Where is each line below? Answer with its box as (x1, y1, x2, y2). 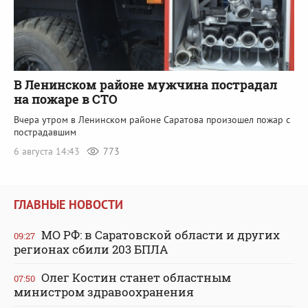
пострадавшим (14, 125, 76, 138)
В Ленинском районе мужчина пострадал (14, 76, 278, 93)
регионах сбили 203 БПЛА (14, 241, 168, 258)
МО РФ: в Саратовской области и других (38, 227, 280, 243)
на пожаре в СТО (14, 90, 118, 107)
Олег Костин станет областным (38, 269, 231, 286)
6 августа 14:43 (14, 144, 82, 157)
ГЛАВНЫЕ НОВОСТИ (14, 197, 123, 213)
